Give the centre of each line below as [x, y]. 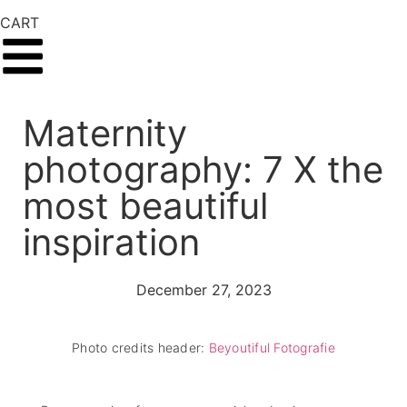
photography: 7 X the [203, 169]
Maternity [105, 133]
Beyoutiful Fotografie [272, 347]
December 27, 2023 [203, 290]
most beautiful [145, 206]
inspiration [111, 242]
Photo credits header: [140, 347]
